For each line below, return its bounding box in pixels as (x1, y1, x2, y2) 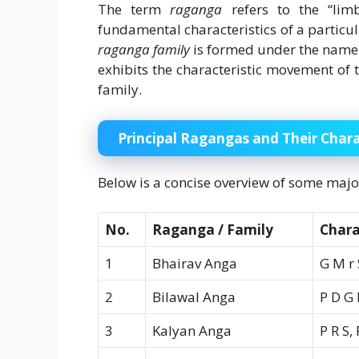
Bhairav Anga (152, 254, 237, 273)
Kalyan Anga (152, 321, 232, 341)
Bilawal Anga (152, 288, 236, 307)
